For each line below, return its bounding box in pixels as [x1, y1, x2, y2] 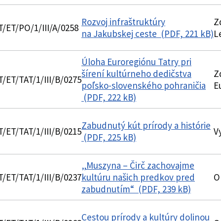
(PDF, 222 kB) [81, 91, 136, 103]
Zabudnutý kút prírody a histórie [81, 119, 211, 131]
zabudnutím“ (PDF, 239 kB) [81, 183, 191, 195]
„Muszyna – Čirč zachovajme [81, 159, 194, 171]
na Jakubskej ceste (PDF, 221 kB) [81, 28, 214, 39]
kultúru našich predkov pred [81, 171, 195, 183]
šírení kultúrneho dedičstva [81, 68, 191, 79]
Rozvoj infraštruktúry [81, 16, 165, 28]
